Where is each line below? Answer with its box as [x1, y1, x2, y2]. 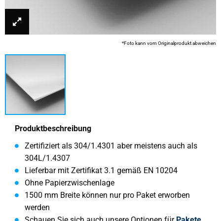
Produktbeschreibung [15, 124, 91, 133]
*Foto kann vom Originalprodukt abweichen [122, 40, 216, 46]
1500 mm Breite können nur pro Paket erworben [25, 190, 190, 200]
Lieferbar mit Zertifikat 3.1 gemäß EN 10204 [25, 166, 178, 175]
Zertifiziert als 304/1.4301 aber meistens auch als [25, 141, 197, 150]
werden [25, 203, 50, 212]
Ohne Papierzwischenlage [25, 178, 114, 187]
